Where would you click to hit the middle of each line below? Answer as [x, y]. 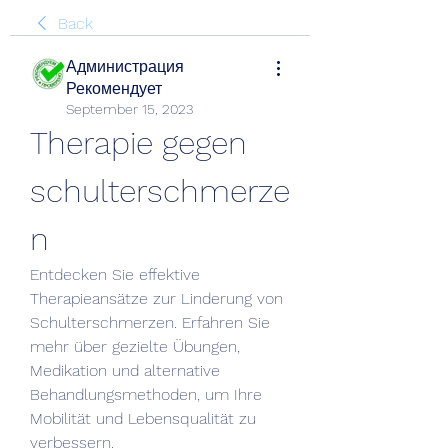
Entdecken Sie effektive [115, 274]
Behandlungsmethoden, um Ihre [146, 394]
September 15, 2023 [129, 109]
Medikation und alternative [125, 370]
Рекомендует [114, 88]
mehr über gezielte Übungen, [135, 346]
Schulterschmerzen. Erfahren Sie [150, 322]
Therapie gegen [138, 143]
